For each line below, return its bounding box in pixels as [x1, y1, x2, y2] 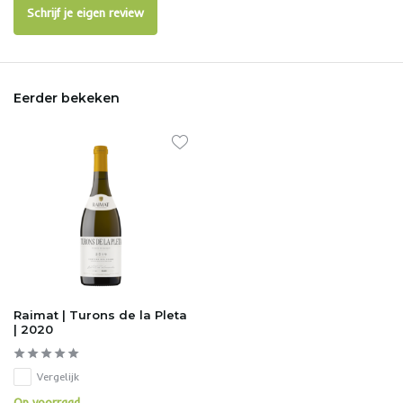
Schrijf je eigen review [27, 5, 144, 21]
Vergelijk [37, 369, 79, 383]
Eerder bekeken [13, 90, 120, 107]
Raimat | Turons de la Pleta [13, 307, 187, 322]
